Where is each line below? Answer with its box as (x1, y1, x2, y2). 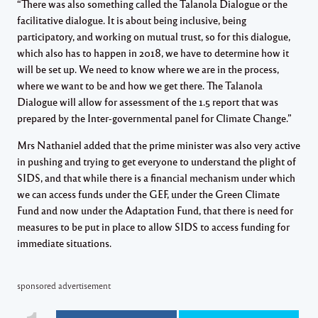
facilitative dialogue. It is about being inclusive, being (17, 13, 246, 26)
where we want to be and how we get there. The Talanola (17, 78, 263, 92)
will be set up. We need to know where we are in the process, (17, 62, 279, 75)
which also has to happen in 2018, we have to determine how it (17, 45, 289, 59)
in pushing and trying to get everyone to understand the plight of (17, 154, 296, 168)
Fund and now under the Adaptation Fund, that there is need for (17, 203, 293, 216)
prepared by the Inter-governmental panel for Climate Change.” (17, 111, 292, 124)
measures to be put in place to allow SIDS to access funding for (17, 219, 290, 233)
